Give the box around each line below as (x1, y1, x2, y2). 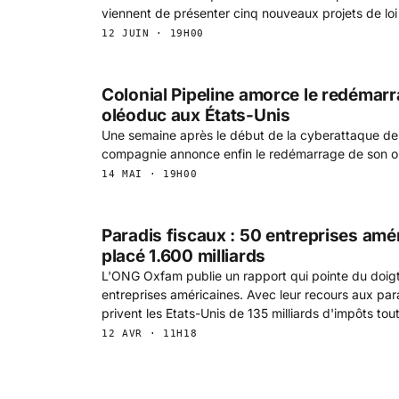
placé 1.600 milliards (102, 245, 266, 266)
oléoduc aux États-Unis (102, 104, 290, 126)
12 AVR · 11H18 (102, 327, 198, 339)
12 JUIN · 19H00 (102, 27, 204, 39)
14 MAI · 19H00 (102, 167, 198, 180)
